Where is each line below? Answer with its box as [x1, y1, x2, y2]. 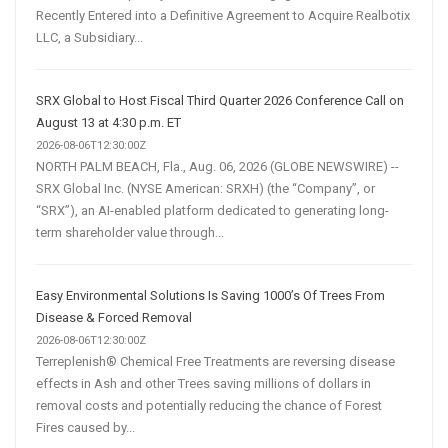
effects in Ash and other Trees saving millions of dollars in [36, 375, 371, 391]
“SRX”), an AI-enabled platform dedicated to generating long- [36, 202, 389, 218]
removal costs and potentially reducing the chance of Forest [36, 397, 382, 413]
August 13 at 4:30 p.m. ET [36, 114, 181, 130]
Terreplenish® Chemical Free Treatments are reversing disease [36, 353, 395, 369]
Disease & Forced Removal [36, 309, 192, 325]
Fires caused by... [36, 419, 135, 435]
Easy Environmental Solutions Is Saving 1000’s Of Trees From [36, 287, 385, 303]
